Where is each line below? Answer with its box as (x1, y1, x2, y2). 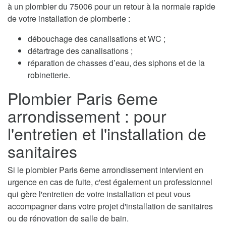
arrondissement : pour (8, 103, 166, 127)
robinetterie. (28, 69, 70, 81)
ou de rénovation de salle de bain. (8, 212, 129, 224)
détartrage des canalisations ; (28, 44, 133, 56)
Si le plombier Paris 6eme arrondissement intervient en (8, 163, 203, 176)
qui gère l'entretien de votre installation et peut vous (8, 188, 191, 200)
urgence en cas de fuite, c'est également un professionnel (8, 176, 212, 188)
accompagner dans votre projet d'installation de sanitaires (8, 200, 213, 212)
